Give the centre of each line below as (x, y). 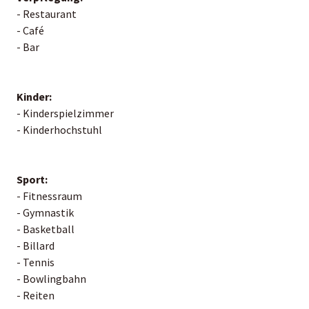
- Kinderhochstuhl (59, 129)
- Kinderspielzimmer (65, 113)
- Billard (36, 245)
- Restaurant (47, 13)
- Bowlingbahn (51, 278)
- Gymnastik (45, 212)
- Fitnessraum (49, 196)
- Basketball (46, 229)
